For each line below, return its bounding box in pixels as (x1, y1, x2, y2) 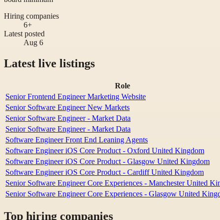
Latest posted (4, 29, 45, 38)
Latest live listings (4, 56, 95, 70)
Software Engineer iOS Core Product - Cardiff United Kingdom (5, 167, 204, 176)
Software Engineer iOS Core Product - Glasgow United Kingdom (5, 157, 210, 165)
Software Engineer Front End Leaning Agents (5, 135, 148, 144)
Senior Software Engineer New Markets (5, 103, 130, 111)
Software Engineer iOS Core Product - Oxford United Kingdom (5, 146, 204, 155)
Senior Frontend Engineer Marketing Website (5, 92, 146, 101)
